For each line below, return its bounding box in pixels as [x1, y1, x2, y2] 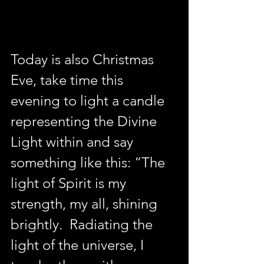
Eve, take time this [11, 71, 127, 89]
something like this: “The [11, 154, 169, 171]
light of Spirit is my [11, 174, 130, 192]
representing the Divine [11, 113, 160, 130]
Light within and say [11, 133, 137, 151]
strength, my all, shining [11, 195, 161, 213]
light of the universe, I [11, 236, 147, 254]
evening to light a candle [11, 92, 168, 110]
